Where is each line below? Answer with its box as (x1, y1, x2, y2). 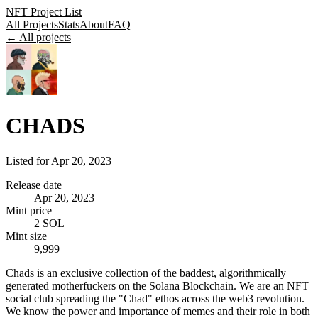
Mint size (6, 229, 47, 242)
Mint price (6, 204, 52, 216)
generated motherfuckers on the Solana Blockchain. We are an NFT (6, 279, 309, 292)
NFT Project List (6, 6, 82, 18)
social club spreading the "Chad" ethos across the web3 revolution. (6, 292, 305, 305)
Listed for (6, 154, 51, 167)
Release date (6, 178, 62, 191)
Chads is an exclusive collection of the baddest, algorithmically (6, 266, 286, 279)
